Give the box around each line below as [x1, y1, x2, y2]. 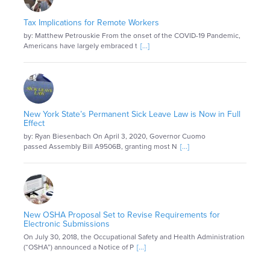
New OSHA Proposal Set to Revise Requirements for [24, 210, 220, 221]
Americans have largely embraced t [24, 42, 137, 51]
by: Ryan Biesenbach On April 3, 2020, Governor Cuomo [24, 132, 206, 141]
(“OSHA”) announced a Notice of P [24, 243, 134, 252]
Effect [24, 118, 45, 129]
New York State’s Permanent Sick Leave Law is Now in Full [24, 109, 240, 120]
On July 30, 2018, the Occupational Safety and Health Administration [24, 233, 245, 242]
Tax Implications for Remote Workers [24, 17, 159, 28]
